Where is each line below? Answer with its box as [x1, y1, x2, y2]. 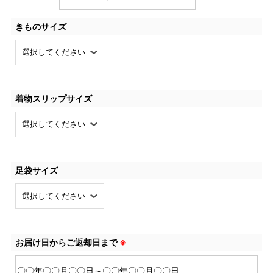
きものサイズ [15, 21, 66, 32]
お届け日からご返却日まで [15, 236, 118, 247]
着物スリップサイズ [15, 93, 92, 104]
